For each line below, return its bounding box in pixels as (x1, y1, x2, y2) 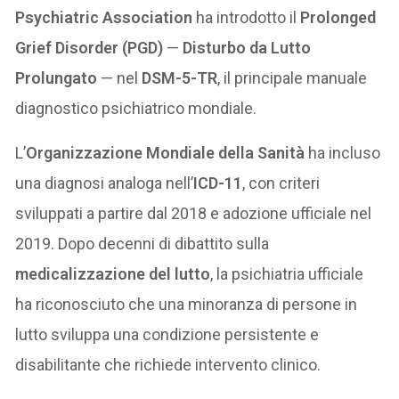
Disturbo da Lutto (183, 38, 312, 58)
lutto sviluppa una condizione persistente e (15, 325, 320, 345)
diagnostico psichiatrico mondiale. (15, 99, 257, 118)
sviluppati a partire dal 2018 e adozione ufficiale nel (15, 204, 372, 224)
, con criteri (242, 174, 321, 193)
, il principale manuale (217, 69, 368, 88)
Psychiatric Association (15, 8, 193, 28)
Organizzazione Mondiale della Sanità (26, 143, 305, 163)
